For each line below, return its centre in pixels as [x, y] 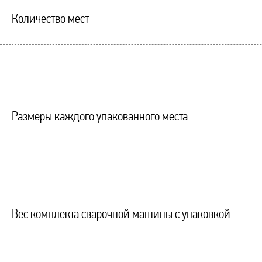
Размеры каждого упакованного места [100, 116]
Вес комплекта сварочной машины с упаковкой [121, 214]
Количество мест [50, 19]
